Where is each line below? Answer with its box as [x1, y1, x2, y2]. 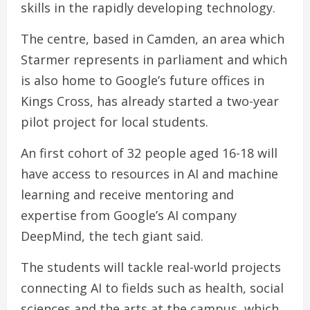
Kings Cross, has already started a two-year [21, 93, 279, 110]
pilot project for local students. [21, 113, 208, 131]
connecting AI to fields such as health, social [21, 280, 284, 297]
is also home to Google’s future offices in [21, 72, 264, 89]
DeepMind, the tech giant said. [21, 228, 203, 245]
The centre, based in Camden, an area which [21, 30, 284, 48]
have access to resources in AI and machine [21, 165, 278, 183]
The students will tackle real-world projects [21, 259, 281, 276]
